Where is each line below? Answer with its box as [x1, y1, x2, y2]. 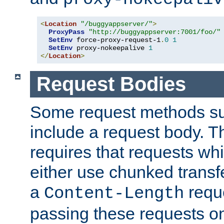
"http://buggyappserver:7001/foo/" [88, 28, 220, 36]
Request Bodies [36, 72, 186, 95]
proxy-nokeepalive [72, 44, 148, 52]
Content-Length [44, 183, 184, 203]
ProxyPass [48, 28, 84, 36]
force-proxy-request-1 [72, 36, 160, 44]
